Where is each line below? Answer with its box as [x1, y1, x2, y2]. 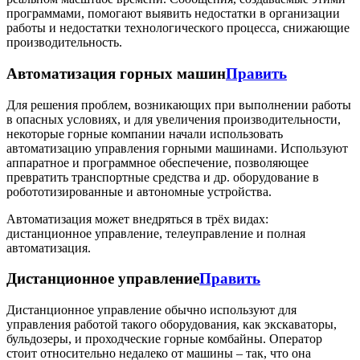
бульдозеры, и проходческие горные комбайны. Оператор [6, 332, 322, 346]
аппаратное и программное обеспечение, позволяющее [6, 155, 309, 170]
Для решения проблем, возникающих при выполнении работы [6, 97, 351, 112]
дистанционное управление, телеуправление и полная [6, 226, 305, 240]
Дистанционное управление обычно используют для [6, 303, 297, 317]
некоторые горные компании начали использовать [6, 126, 283, 141]
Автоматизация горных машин [6, 64, 226, 82]
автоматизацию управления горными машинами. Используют [6, 141, 348, 155]
